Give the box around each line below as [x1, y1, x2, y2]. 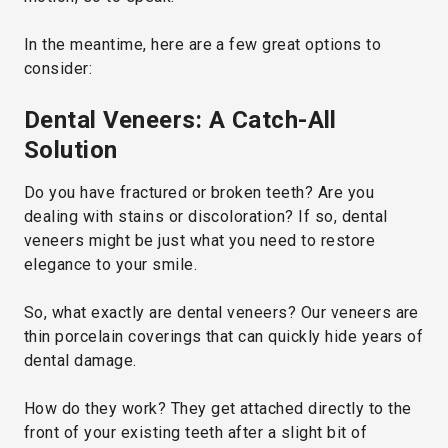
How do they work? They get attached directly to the [24, 398, 412, 418]
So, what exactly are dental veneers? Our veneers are [24, 302, 419, 322]
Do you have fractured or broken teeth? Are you [24, 182, 375, 202]
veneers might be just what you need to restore [24, 230, 376, 250]
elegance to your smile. [24, 254, 198, 274]
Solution [24, 135, 118, 164]
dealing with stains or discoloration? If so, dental [24, 206, 388, 226]
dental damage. [24, 350, 137, 370]
